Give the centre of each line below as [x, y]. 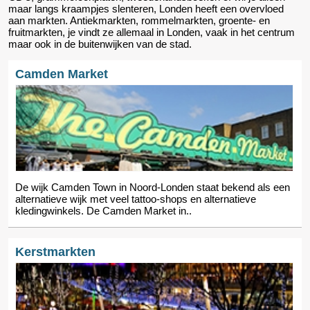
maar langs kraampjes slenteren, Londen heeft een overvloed [146, 9]
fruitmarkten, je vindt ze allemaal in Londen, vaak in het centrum [152, 33]
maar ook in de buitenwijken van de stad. [100, 44]
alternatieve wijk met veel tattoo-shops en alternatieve [136, 199]
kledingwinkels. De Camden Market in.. [103, 211]
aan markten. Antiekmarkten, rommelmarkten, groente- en [139, 21]
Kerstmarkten [55, 252]
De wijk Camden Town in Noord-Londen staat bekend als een [153, 188]
